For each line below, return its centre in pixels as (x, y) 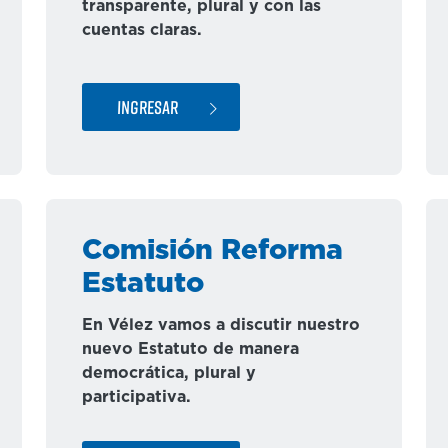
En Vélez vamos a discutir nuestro (221, 325)
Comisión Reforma (212, 251)
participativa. (136, 397)
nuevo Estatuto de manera (190, 349)
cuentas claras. (142, 30)
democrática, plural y (169, 373)
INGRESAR (147, 106)
